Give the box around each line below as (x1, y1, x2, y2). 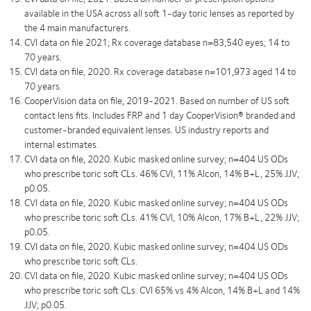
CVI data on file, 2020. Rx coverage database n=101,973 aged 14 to (24, 63, 296, 79)
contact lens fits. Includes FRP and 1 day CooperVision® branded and (24, 107, 295, 123)
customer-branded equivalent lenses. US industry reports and (24, 121, 269, 137)
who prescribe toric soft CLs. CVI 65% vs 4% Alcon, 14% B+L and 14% (24, 282, 300, 298)
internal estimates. (24, 136, 99, 152)
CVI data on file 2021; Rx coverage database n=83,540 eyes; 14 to (24, 34, 289, 50)
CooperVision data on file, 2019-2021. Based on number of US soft (24, 92, 289, 108)
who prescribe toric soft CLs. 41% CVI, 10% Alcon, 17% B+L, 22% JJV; (24, 209, 299, 225)
